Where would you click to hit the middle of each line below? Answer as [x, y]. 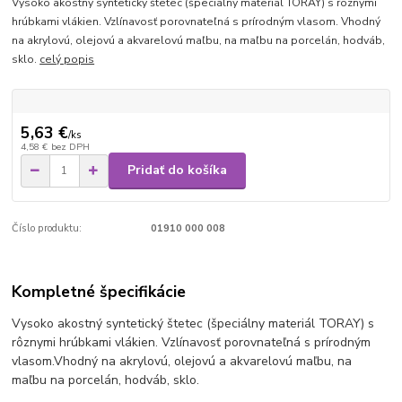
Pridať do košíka [177, 170]
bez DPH [70, 146]
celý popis [67, 59]
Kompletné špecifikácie [99, 292]
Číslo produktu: [47, 228]
